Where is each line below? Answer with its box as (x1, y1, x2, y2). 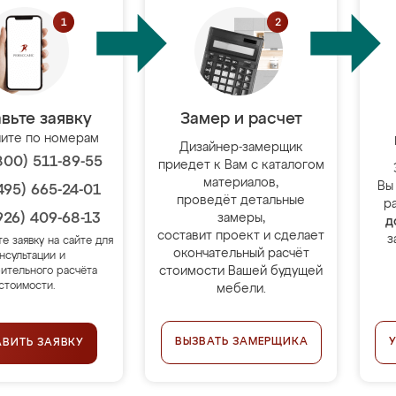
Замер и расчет (179, 111, 302, 127)
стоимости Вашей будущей (159, 265, 324, 278)
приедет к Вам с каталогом (157, 159, 324, 171)
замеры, (217, 212, 265, 225)
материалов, (203, 177, 279, 189)
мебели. (216, 283, 266, 295)
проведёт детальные (177, 194, 306, 207)
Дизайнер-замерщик (179, 141, 303, 154)
